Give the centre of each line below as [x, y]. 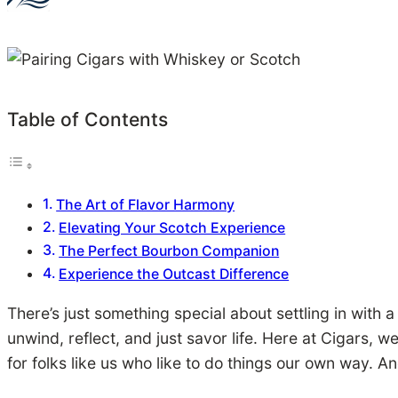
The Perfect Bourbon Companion [169, 251]
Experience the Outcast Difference [174, 275]
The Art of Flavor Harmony [146, 205]
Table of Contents [88, 119]
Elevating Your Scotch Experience [172, 228]
